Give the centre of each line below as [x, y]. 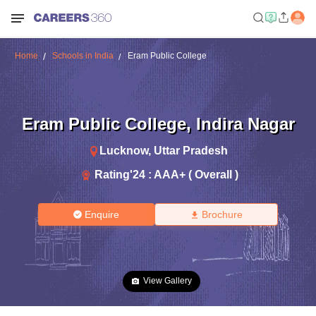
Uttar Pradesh [191, 150]
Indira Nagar [245, 123]
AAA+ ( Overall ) [196, 174]
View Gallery [168, 281]
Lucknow [124, 150]
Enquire [102, 214]
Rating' [114, 174]
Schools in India [83, 56]
